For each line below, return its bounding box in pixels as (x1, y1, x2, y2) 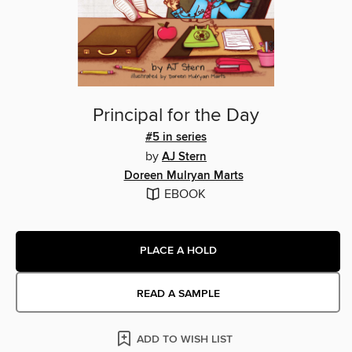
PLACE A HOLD (139, 244, 217, 258)
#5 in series (145, 130, 207, 145)
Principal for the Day (93, 103, 259, 127)
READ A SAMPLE (136, 286, 220, 301)
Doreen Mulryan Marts (123, 168, 244, 183)
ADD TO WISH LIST (137, 332, 233, 346)
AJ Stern (162, 149, 207, 164)
